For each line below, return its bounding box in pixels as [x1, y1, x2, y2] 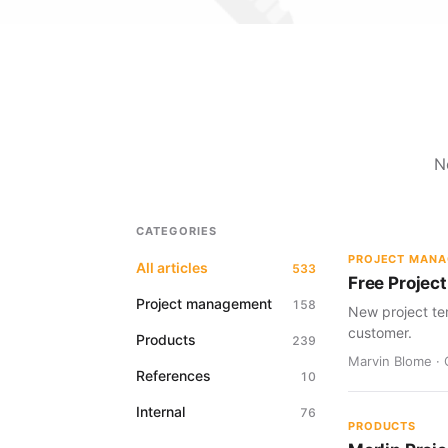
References [136, 367, 211, 384]
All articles [136, 259, 208, 276]
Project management [136, 295, 272, 312]
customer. [348, 324, 412, 341]
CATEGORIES [136, 224, 217, 238]
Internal [136, 403, 185, 420]
